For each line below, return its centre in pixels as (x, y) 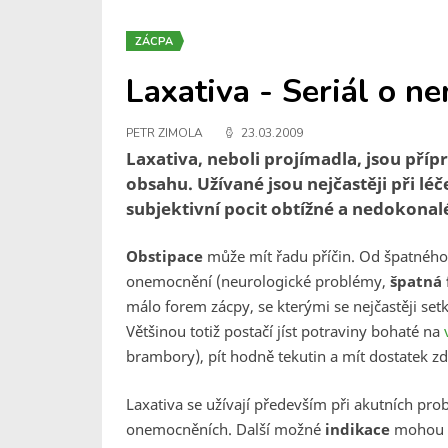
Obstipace (164, 256)
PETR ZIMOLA (164, 133)
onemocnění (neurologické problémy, (258, 281)
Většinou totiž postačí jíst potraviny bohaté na (283, 331)
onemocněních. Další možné (225, 429)
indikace (357, 429)
